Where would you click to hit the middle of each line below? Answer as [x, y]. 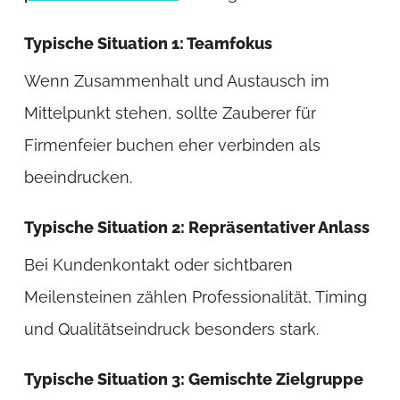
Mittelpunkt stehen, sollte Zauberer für [170, 113]
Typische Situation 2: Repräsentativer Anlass [196, 228]
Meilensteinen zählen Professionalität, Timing [195, 297]
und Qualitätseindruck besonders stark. [171, 329]
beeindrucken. [78, 178]
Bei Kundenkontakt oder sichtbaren [158, 265]
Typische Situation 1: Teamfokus [148, 44]
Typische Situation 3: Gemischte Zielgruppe [193, 379]
